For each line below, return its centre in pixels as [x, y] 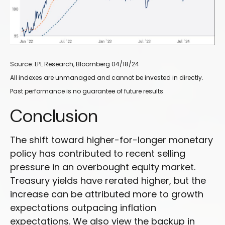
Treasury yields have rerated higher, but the [108, 181]
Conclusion [54, 116]
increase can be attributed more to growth [107, 194]
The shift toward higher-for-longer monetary [111, 140]
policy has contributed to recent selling [98, 154]
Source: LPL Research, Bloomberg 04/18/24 [75, 64]
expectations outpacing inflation [83, 208]
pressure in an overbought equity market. [103, 167]
